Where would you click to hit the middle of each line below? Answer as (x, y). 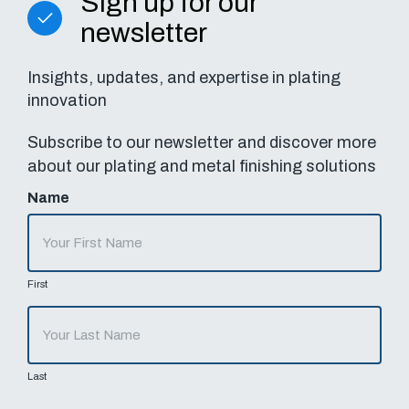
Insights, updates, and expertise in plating (184, 78)
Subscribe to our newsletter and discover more (202, 143)
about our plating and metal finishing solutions (202, 167)
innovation (67, 101)
